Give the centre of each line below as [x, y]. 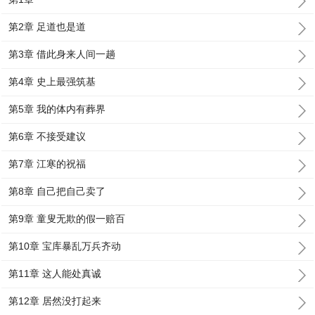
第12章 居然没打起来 [55, 301]
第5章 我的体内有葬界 [57, 109]
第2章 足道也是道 [47, 27]
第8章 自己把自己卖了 [57, 191]
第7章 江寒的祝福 [47, 164]
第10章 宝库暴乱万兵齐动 [65, 246]
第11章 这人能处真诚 [55, 274]
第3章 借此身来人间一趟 [62, 54]
